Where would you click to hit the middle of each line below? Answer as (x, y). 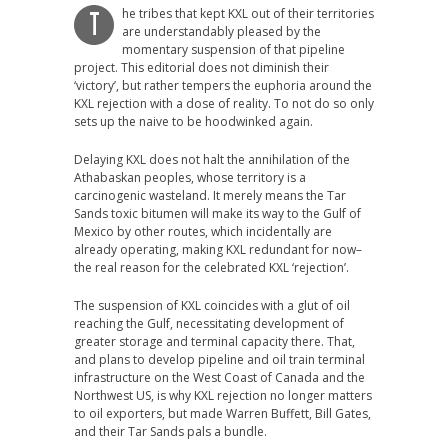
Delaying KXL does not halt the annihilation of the (212, 160)
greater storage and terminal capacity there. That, (214, 342)
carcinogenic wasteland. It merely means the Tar (210, 196)
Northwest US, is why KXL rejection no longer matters (223, 396)
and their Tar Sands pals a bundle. (170, 432)
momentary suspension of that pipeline (233, 50)
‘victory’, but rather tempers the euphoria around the (223, 86)
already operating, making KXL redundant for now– (218, 250)
